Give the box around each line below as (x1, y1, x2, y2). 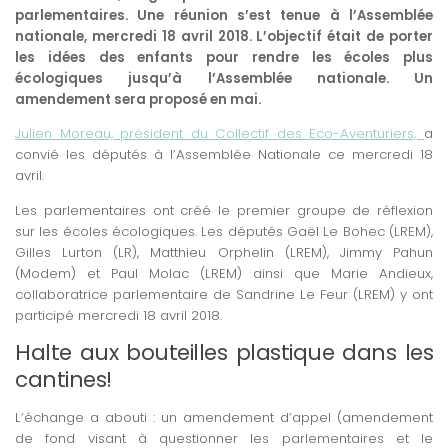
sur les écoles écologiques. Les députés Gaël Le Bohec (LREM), (15, 221, 433, 241)
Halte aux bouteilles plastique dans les (15, 336, 433, 368)
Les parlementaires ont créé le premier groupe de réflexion (15, 200, 433, 220)
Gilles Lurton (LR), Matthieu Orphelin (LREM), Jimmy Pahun (15, 242, 433, 262)
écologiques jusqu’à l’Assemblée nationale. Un (15, 69, 433, 89)
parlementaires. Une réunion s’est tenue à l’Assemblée (15, 6, 433, 26)
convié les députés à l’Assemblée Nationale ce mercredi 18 (15, 145, 433, 165)
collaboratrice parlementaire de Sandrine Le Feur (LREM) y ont (15, 284, 433, 304)
